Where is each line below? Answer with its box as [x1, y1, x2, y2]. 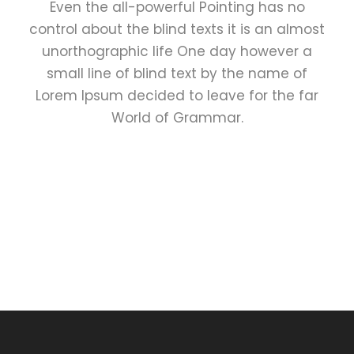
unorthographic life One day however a [42, 41, 312, 61]
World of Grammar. [111, 107, 243, 127]
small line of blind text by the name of [47, 63, 307, 83]
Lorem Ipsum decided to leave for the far [36, 85, 318, 105]
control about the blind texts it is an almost [29, 19, 325, 39]
